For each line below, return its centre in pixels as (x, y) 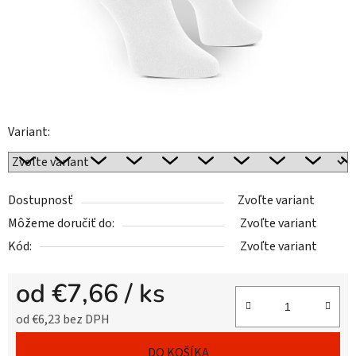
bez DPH (85, 320)
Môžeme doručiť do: (61, 224)
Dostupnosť (41, 201)
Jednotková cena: (62, 344)
